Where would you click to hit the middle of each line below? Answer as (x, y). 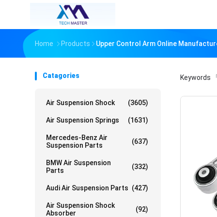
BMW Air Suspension (78, 163)
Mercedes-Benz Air (77, 138)
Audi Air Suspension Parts (87, 188)
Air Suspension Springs (83, 120)
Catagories (61, 76)
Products (76, 44)
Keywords (196, 77)
